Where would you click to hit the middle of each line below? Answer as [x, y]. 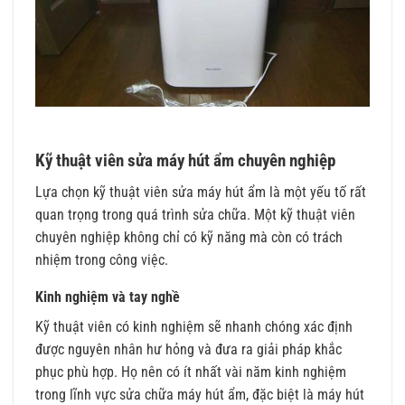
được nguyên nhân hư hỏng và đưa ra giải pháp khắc [188, 349]
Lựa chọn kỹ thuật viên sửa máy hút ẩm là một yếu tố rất [201, 192]
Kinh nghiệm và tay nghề [108, 297]
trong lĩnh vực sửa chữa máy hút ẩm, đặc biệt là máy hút [200, 394]
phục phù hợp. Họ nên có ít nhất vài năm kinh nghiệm [191, 372]
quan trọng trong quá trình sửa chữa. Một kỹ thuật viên [195, 214]
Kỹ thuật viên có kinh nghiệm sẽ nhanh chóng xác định [194, 326]
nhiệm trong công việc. [102, 259]
